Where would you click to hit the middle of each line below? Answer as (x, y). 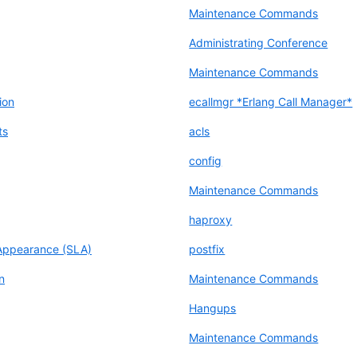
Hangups (213, 308)
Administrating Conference (259, 42)
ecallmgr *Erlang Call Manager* (271, 101)
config (206, 160)
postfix (207, 249)
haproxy (211, 219)
